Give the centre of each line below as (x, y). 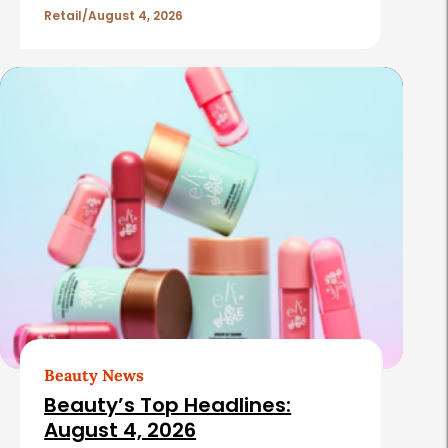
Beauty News (94, 375)
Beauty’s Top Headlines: (168, 405)
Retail (63, 15)
